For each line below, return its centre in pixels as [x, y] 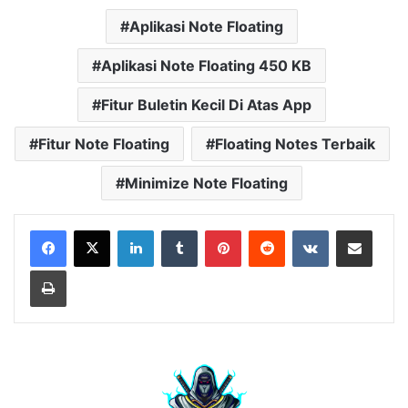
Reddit [302, 229]
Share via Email [386, 229]
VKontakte [357, 229]
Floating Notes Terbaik [295, 143]
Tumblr [216, 229]
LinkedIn [177, 229]
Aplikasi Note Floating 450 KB [206, 65]
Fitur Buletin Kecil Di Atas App [206, 104]
